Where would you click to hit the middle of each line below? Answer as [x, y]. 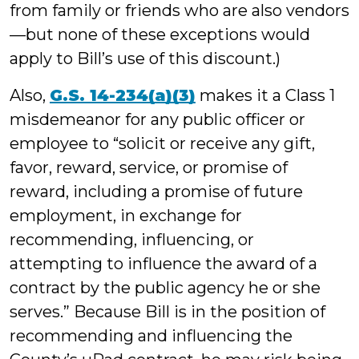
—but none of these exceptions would [160, 34]
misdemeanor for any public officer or [157, 119]
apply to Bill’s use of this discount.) [145, 58]
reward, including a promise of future [156, 192]
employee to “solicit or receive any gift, [162, 143]
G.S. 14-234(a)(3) [123, 95]
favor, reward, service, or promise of [149, 167]
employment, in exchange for [126, 216]
